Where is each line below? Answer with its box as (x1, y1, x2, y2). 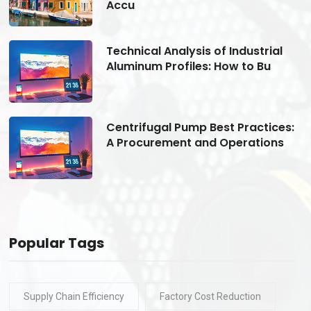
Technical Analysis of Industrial (106, 42, 283, 59)
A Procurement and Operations (106, 134, 284, 151)
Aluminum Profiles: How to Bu (106, 58, 271, 74)
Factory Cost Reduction (159, 290, 261, 302)
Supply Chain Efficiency (23, 290, 124, 302)
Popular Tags (8, 233, 104, 253)
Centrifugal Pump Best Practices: (106, 119, 294, 135)
